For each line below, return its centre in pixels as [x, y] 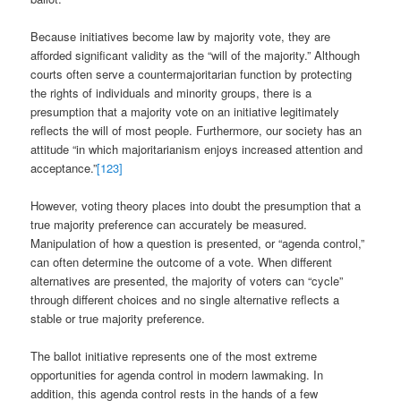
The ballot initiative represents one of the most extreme [174, 355]
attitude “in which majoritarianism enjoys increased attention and [197, 149]
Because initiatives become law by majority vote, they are [181, 36]
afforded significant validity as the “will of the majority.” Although [196, 55]
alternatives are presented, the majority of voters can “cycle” [187, 280]
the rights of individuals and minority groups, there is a [171, 92]
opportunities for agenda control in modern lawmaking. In [177, 374]
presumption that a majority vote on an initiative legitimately [185, 111]
